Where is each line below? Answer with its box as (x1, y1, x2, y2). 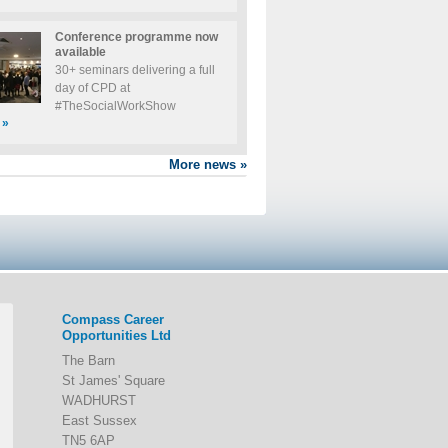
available (54, 45, 106, 58)
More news (168, 157, 236, 172)
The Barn (61, 353, 115, 368)
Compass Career (61, 312, 164, 327)
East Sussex (61, 413, 137, 428)
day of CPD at (54, 81, 130, 94)
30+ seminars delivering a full (54, 63, 215, 76)
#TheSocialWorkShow (54, 99, 176, 112)
